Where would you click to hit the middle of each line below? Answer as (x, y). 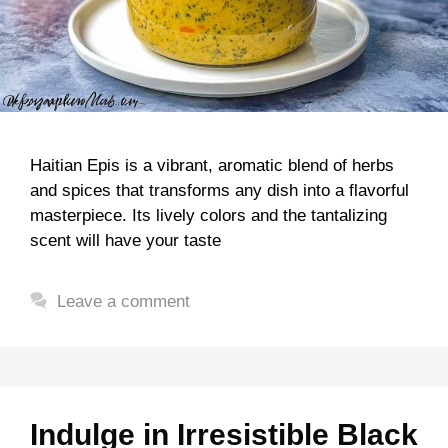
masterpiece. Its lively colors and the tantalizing (208, 215)
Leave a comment (124, 301)
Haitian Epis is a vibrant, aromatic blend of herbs (212, 165)
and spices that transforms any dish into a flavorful (219, 190)
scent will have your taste (125, 240)
